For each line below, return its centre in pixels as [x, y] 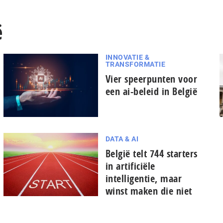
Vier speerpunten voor [151, 79]
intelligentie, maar [144, 178]
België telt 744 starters [151, 154]
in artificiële [130, 166]
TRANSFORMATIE [135, 64]
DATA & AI [122, 139]
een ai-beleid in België [151, 91]
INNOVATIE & [127, 57]
